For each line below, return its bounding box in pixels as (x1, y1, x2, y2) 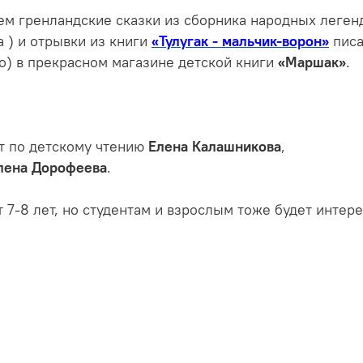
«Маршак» (274, 53, 346, 72)
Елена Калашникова (148, 138, 281, 156)
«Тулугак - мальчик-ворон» (152, 32, 329, 51)
